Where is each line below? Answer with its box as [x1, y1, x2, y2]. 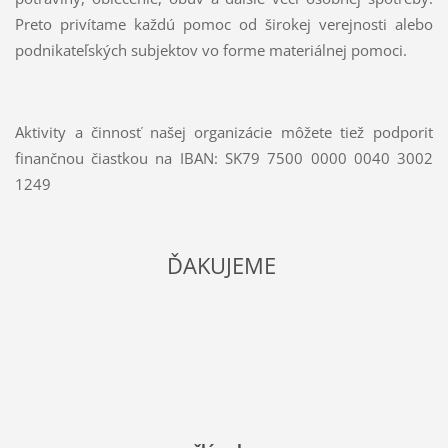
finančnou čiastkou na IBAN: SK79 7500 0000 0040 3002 [14, 148, 434, 169]
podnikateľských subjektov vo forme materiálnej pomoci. [14, 40, 407, 61]
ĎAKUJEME [166, 250, 282, 282]
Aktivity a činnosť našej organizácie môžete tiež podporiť [14, 122, 434, 143]
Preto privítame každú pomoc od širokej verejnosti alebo [14, 14, 434, 35]
